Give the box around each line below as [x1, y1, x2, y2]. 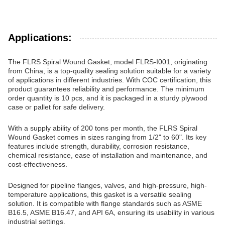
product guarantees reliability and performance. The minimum [8, 85, 204, 93]
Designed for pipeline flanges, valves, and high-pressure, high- [8, 181, 207, 189]
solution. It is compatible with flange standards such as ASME [8, 199, 202, 207]
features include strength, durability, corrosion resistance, [8, 142, 189, 150]
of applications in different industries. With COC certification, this [8, 76, 211, 84]
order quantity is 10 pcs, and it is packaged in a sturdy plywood [8, 94, 207, 102]
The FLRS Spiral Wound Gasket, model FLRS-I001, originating [8, 58, 207, 66]
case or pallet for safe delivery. [8, 103, 105, 111]
